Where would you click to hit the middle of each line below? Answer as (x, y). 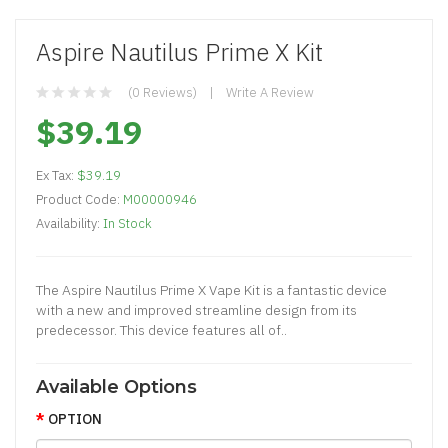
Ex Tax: (56, 175)
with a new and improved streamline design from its (196, 309)
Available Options (116, 386)
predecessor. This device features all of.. (161, 329)
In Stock (127, 223)
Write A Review (270, 92)
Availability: (69, 223)
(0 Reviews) (162, 92)
